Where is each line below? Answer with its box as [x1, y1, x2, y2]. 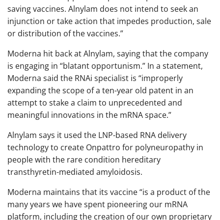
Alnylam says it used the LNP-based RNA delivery [7, 129, 187, 140]
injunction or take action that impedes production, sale [7, 15, 211, 27]
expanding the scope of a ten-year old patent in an [7, 84, 193, 96]
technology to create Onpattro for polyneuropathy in [7, 141, 203, 153]
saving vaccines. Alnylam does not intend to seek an [7, 3, 198, 14]
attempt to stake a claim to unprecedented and [7, 97, 182, 108]
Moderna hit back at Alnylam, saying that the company [7, 48, 208, 59]
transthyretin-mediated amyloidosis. [7, 166, 142, 177]
